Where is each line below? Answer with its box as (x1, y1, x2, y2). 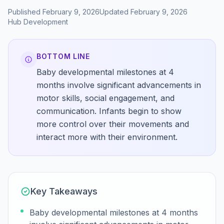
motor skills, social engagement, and (36, 93, 174, 103)
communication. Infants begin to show (36, 106, 181, 116)
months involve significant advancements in (36, 80, 201, 90)
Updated (99, 7, 130, 16)
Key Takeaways (30, 186, 97, 196)
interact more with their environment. (36, 132, 177, 142)
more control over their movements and (36, 119, 189, 129)
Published (8, 7, 42, 16)
